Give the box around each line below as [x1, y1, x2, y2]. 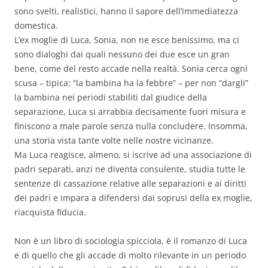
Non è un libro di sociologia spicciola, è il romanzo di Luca [14, 235, 247, 247]
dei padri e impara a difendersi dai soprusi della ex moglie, [14, 192, 252, 204]
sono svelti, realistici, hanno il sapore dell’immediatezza [14, 5, 238, 17]
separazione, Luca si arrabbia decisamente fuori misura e [14, 106, 246, 118]
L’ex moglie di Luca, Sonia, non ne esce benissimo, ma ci [14, 34, 239, 46]
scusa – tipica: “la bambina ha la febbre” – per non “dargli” [14, 77, 248, 89]
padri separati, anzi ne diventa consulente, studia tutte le [14, 163, 245, 175]
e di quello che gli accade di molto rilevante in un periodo [14, 249, 246, 261]
